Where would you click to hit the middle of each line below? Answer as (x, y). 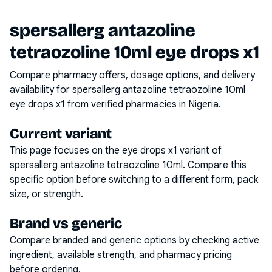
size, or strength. (46, 194)
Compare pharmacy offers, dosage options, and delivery (132, 75)
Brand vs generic (66, 223)
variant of (199, 151)
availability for (41, 90)
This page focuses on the (66, 151)
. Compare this (215, 165)
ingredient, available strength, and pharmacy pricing (121, 255)
